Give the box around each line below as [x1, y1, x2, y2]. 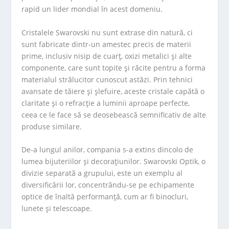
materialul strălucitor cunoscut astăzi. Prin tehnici [21, 74, 193, 84]
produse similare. [21, 121, 82, 131]
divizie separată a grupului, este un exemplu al [21, 168, 183, 178]
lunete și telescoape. [21, 203, 93, 213]
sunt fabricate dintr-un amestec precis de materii [21, 39, 192, 49]
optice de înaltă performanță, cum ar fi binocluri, [21, 191, 189, 201]
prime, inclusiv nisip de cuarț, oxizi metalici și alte [21, 51, 192, 61]
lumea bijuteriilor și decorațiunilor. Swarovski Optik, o [21, 156, 206, 166]
